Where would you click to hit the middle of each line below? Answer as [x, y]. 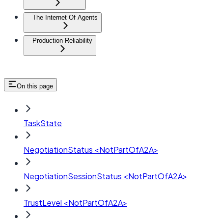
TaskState [43, 123]
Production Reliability [62, 41]
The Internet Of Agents [65, 18]
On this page [35, 86]
